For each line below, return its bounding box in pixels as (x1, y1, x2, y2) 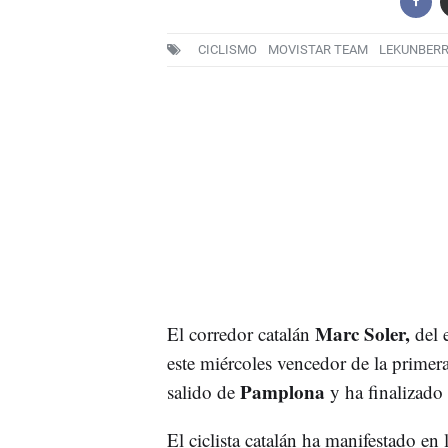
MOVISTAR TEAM (267, 42, 368, 58)
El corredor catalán (166, 320, 315, 346)
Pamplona (234, 377, 325, 405)
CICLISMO (197, 42, 257, 58)
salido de (166, 378, 235, 404)
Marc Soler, (314, 319, 410, 347)
